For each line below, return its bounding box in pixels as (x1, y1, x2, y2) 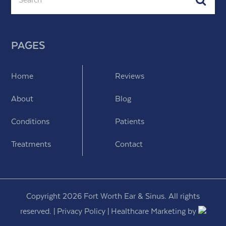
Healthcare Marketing (110, 207, 186, 216)
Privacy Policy (56, 207, 105, 216)
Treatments (11, 140, 51, 149)
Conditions (11, 117, 50, 127)
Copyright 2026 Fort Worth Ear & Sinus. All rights (26, 192, 200, 201)
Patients (115, 117, 144, 127)
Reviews (115, 72, 144, 81)
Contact (115, 140, 143, 149)
